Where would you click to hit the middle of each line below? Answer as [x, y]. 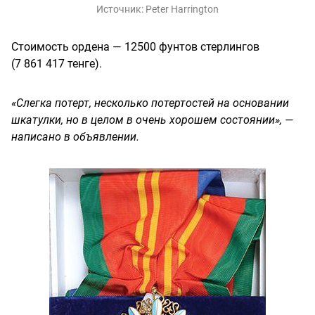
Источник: [121, 9]
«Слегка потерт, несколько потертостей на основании [150, 103]
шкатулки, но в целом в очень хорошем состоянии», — [152, 120]
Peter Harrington [182, 9]
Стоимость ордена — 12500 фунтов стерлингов [135, 47]
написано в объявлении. [75, 137]
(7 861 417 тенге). [57, 64]
